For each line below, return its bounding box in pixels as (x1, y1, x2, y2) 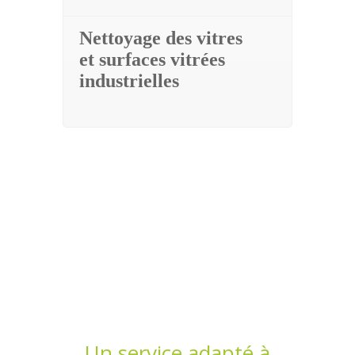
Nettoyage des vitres (79, 28, 242, 49)
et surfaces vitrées (79, 49, 225, 71)
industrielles (79, 71, 179, 92)
